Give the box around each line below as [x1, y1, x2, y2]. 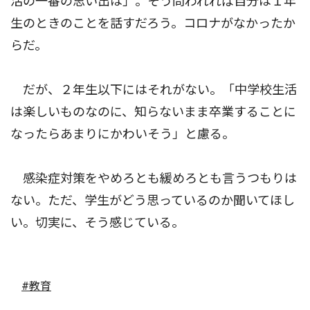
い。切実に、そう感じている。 [10, 215, 184, 230]
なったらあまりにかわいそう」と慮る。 [10, 126, 235, 141]
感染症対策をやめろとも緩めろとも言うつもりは [10, 170, 297, 185]
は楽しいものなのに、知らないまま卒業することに [10, 104, 296, 119]
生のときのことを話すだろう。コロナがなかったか [10, 15, 295, 30]
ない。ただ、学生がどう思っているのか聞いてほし [10, 192, 295, 208]
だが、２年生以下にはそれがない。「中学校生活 [10, 82, 297, 97]
